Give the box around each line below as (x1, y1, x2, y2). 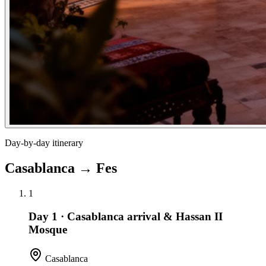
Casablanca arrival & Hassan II (67, 210, 223, 223)
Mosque (28, 223, 67, 236)
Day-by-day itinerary (5, 138, 83, 148)
